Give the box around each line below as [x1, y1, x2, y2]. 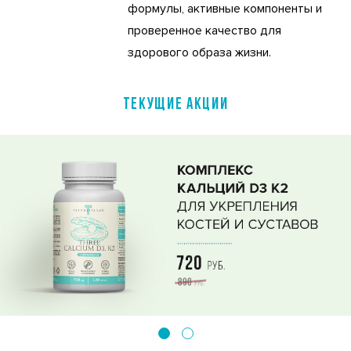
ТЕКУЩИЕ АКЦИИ [122, 97, 229, 114]
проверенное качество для [128, 23, 281, 38]
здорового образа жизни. [128, 45, 271, 60]
